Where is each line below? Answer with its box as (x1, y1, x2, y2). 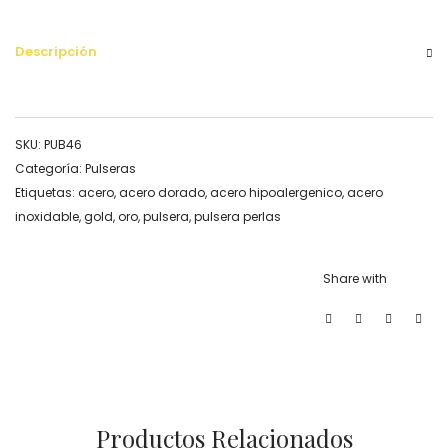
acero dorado (119, 184, 205, 202)
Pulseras (85, 160, 136, 178)
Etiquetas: (15, 184, 78, 202)
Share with (323, 270, 387, 288)
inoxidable (15, 208, 79, 226)
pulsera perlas (194, 208, 281, 226)
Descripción (15, 42, 97, 62)
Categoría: (15, 160, 85, 178)
